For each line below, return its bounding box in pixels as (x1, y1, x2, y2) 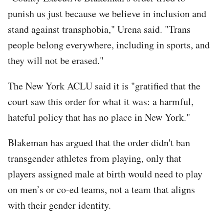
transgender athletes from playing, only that (8, 151, 181, 165)
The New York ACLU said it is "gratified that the (8, 79, 200, 92)
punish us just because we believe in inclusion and (8, 6, 206, 20)
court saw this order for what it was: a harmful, (8, 94, 194, 108)
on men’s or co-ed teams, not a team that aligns (8, 182, 195, 196)
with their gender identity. (8, 198, 111, 212)
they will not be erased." (8, 53, 104, 67)
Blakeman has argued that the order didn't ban (8, 135, 190, 149)
